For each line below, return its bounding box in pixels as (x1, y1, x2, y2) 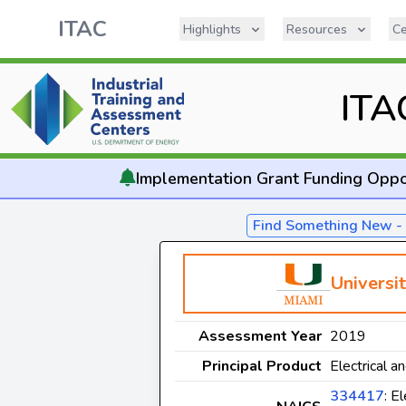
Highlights (183, 21, 241, 38)
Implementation (135, 168, 252, 189)
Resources (286, 21, 347, 38)
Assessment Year (198, 326, 322, 346)
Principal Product (202, 356, 322, 376)
